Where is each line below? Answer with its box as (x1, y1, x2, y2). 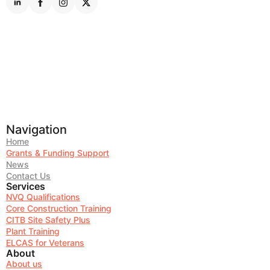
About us (6, 258, 42, 269)
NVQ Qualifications (6, 191, 80, 202)
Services (6, 180, 45, 192)
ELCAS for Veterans (6, 237, 84, 248)
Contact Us (6, 170, 51, 181)
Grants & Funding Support (6, 147, 109, 158)
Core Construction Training (6, 202, 111, 213)
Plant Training (6, 225, 60, 236)
